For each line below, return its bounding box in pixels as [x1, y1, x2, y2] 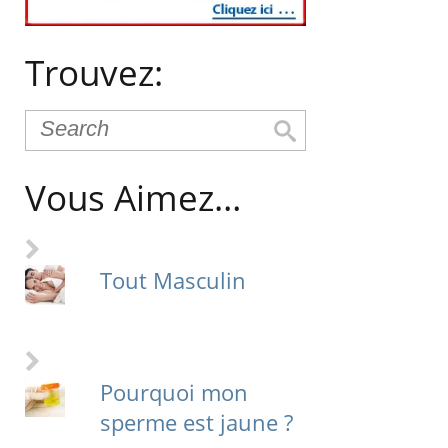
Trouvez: [25, 49, 164, 97]
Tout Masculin [99, 265, 246, 296]
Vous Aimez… [25, 174, 242, 222]
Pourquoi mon [99, 377, 248, 408]
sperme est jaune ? [99, 407, 293, 438]
